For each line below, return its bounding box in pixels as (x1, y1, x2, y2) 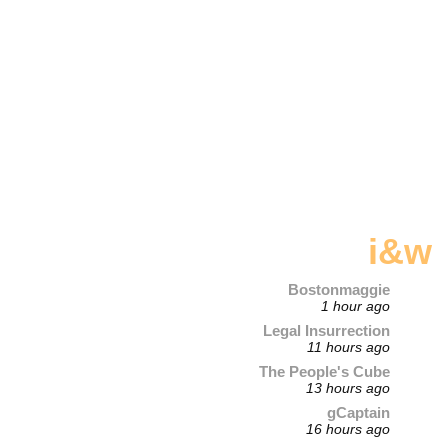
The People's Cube (259, 363, 391, 381)
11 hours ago (307, 340, 391, 356)
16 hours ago (306, 422, 391, 438)
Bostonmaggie (288, 281, 391, 299)
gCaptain (327, 404, 391, 422)
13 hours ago (306, 381, 391, 397)
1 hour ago (321, 299, 391, 315)
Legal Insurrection (263, 322, 391, 340)
